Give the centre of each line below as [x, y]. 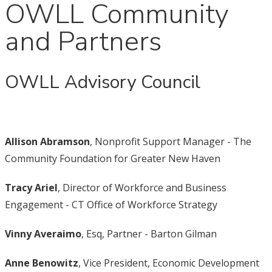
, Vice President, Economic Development [168, 263]
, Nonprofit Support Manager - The [170, 141]
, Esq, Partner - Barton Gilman [150, 234]
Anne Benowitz [41, 263]
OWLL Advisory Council [105, 82]
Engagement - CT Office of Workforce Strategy [111, 205]
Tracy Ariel [31, 188]
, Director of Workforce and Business [142, 188]
